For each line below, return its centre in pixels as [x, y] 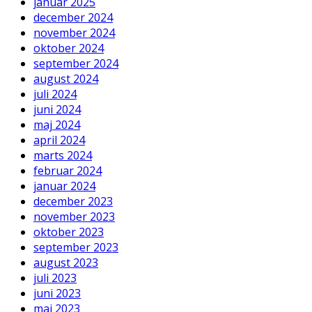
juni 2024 [57, 109]
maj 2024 [57, 124]
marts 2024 [63, 155]
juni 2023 [57, 293]
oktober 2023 [69, 232]
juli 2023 [55, 278]
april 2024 [59, 140]
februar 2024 [68, 170]
